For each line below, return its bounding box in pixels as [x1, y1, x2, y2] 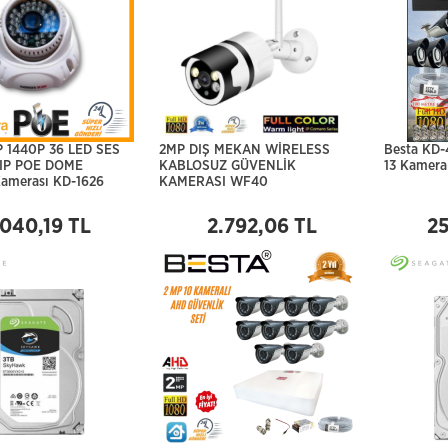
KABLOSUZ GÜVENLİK [159, 159, 296, 173]
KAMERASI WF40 [159, 175, 268, 189]
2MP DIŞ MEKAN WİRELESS [159, 143, 330, 157]
